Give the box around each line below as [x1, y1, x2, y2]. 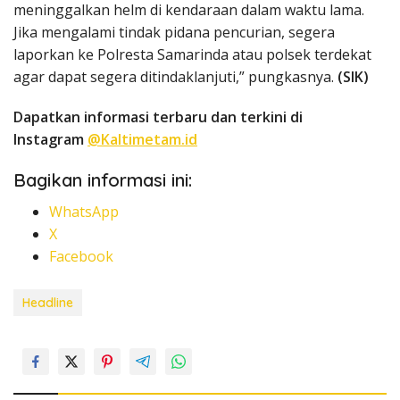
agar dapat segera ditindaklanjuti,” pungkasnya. [13, 67, 337, 87]
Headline [22, 295, 73, 312]
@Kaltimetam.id [87, 129, 197, 150]
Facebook [49, 246, 113, 267]
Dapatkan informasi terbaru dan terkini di [13, 107, 303, 128]
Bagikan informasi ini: [13, 169, 192, 192]
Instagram [13, 129, 87, 150]
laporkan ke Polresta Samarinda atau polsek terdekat [13, 45, 371, 65]
